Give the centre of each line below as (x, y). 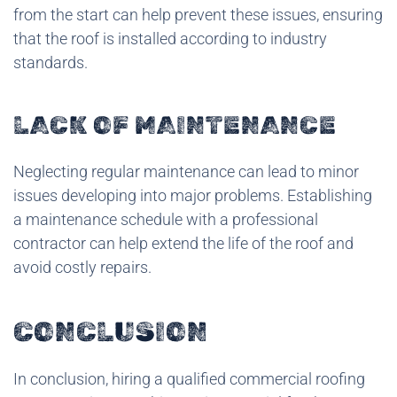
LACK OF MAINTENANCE (175, 125)
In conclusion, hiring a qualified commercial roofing (189, 378)
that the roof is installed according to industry (170, 38)
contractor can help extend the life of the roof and (183, 243)
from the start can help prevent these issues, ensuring (198, 14)
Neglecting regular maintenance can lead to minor (186, 171)
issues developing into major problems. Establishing (193, 195)
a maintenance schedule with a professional (166, 219)
